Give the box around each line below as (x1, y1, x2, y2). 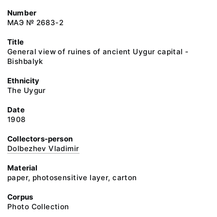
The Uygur (7, 86, 46, 95)
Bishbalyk (7, 57, 43, 66)
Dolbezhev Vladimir (7, 144, 79, 153)
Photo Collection (7, 202, 69, 211)
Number (7, 8, 37, 17)
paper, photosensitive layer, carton (7, 173, 137, 182)
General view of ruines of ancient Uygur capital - (7, 47, 189, 56)
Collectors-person (7, 134, 73, 143)
